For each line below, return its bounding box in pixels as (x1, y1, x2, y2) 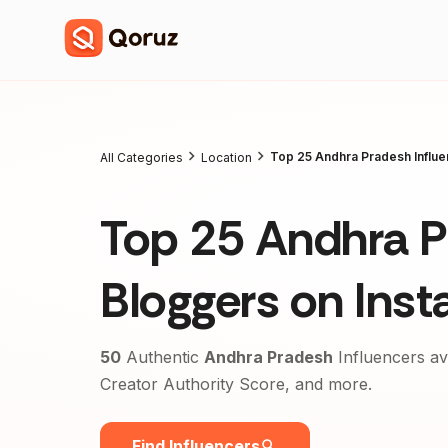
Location (201, 150, 252, 165)
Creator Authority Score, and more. (100, 374, 372, 394)
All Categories (100, 150, 183, 165)
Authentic (126, 347, 204, 367)
